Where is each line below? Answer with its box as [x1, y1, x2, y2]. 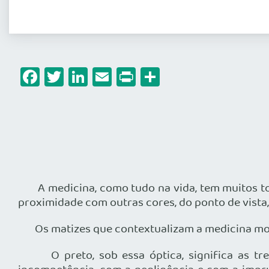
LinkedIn [88, 62, 159, 92]
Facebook [40, 62, 120, 92]
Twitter [64, 62, 124, 92]
